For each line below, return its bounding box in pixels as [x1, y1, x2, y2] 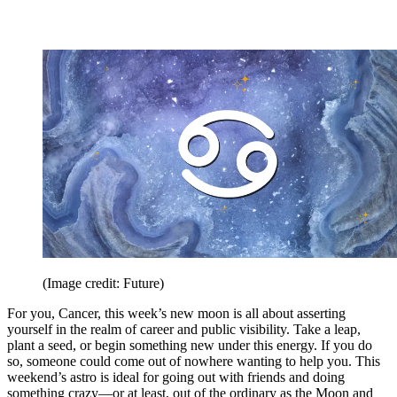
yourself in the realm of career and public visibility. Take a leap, [7, 321, 361, 337]
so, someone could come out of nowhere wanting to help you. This [7, 353, 380, 369]
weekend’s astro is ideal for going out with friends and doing [7, 369, 345, 385]
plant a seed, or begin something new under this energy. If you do [7, 337, 372, 353]
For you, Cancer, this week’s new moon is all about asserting [7, 305, 346, 321]
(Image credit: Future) [43, 275, 164, 291]
